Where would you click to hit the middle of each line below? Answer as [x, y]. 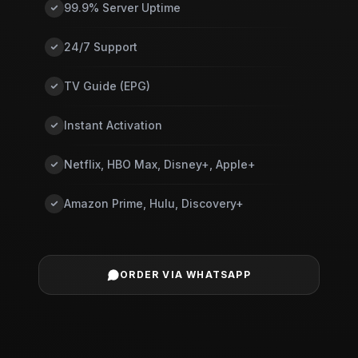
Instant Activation [113, 125]
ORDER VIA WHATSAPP [185, 274]
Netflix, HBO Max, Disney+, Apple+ [160, 164]
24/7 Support [101, 47]
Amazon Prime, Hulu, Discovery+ [154, 203]
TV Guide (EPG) [107, 86]
